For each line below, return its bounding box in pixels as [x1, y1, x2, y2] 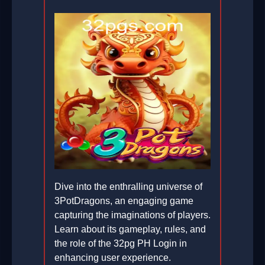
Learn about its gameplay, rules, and [54, 224, 206, 235]
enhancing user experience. [54, 253, 171, 263]
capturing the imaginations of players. [54, 210, 211, 221]
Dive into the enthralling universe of [54, 182, 202, 192]
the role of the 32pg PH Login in [54, 238, 187, 249]
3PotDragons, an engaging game [54, 196, 193, 206]
